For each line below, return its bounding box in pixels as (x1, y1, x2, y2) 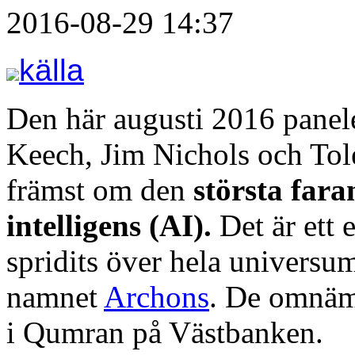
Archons (104, 279, 209, 314)
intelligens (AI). (6, 208, 212, 242)
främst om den (6, 172, 193, 207)
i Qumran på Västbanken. (6, 315, 323, 349)
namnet (6, 279, 104, 314)
